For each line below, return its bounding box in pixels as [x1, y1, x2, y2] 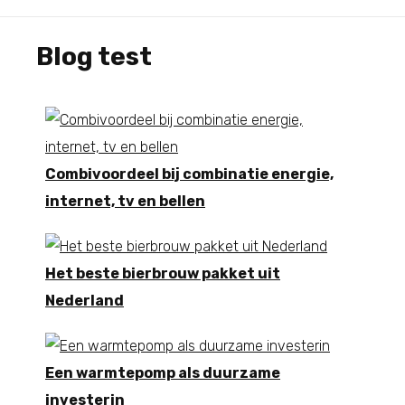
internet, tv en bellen [45, 192, 205, 210]
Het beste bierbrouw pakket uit [45, 264, 280, 282]
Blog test [36, 41, 152, 71]
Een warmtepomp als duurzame [45, 363, 280, 381]
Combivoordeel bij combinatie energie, [45, 165, 334, 183]
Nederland [45, 291, 124, 309]
